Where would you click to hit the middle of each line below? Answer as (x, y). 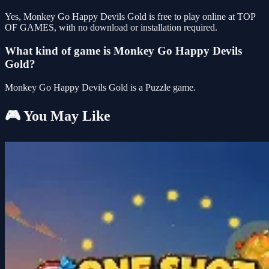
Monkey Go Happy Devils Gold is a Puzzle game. (100, 87)
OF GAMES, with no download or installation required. (111, 28)
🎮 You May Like (58, 116)
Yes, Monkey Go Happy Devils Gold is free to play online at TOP (130, 17)
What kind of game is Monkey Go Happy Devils (123, 51)
